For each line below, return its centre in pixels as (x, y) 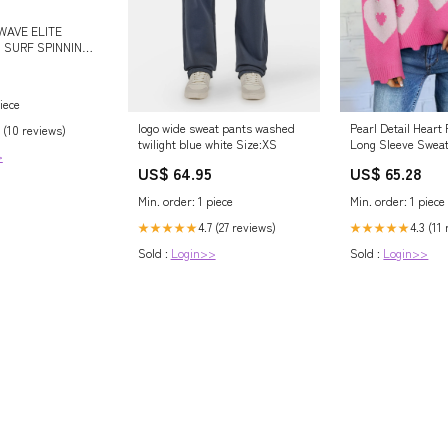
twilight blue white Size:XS (207, 143)
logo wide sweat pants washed (216, 127)
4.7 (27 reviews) (236, 226)
